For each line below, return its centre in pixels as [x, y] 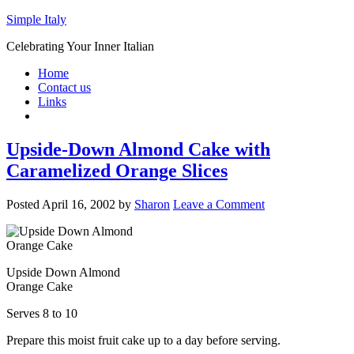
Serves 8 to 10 [42, 313]
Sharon [152, 204]
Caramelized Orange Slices [117, 170]
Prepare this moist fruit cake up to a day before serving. [143, 340]
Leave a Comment [219, 204]
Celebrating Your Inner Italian [80, 46]
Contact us [64, 87]
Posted [24, 204]
